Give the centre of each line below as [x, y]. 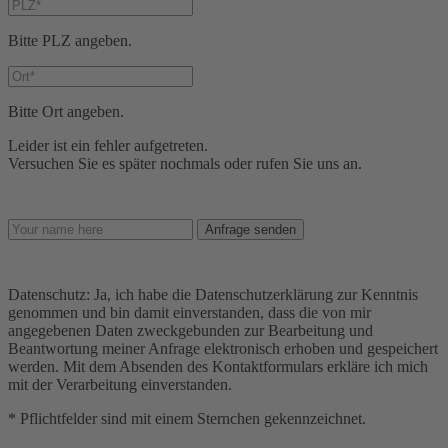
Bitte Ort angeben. [66, 112]
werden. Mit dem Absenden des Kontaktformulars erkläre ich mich [218, 367]
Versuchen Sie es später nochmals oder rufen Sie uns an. [185, 164]
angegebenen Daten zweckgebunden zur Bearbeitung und [190, 331]
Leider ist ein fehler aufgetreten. [108, 146]
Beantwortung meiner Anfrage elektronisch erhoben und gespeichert [223, 349]
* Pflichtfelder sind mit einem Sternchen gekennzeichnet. [187, 419]
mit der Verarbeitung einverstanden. [120, 385]
